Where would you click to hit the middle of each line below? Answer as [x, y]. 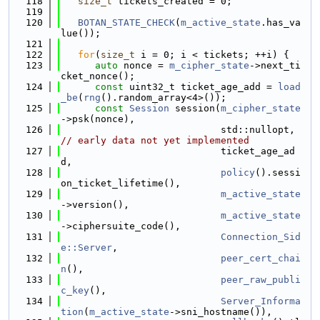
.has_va [281, 22]
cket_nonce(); [98, 76]
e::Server [86, 247]
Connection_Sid [261, 237]
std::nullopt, [301, 130]
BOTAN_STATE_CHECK [126, 22]
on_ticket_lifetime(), [121, 183]
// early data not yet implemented [155, 140]
